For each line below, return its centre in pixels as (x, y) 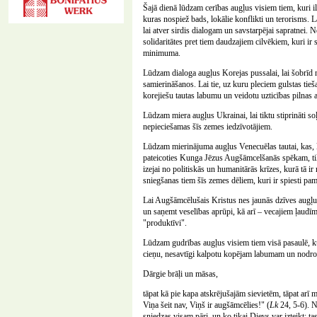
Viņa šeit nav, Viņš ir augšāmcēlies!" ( (206, 305)
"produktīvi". (165, 223)
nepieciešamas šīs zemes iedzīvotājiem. (208, 127)
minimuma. (162, 53)
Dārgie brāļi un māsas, (180, 274)
